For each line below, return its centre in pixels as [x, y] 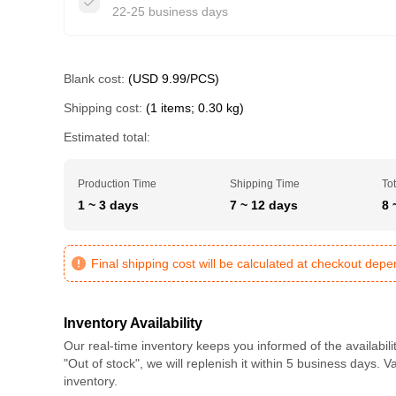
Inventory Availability [133, 323]
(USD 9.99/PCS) [174, 79]
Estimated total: [107, 137]
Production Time [117, 184]
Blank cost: [94, 79]
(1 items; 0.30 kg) [195, 108]
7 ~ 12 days [264, 205]
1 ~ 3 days [108, 205]
